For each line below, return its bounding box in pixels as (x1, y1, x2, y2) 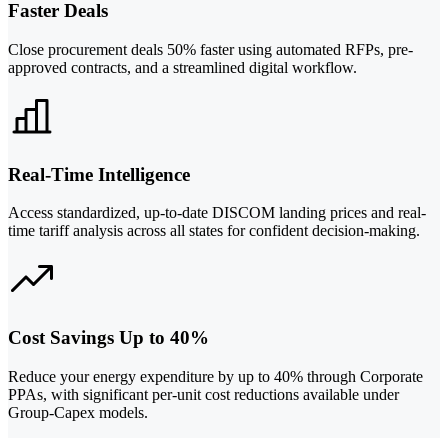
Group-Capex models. (8, 403, 148, 421)
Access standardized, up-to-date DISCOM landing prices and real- (8, 204, 426, 222)
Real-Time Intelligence (8, 163, 190, 185)
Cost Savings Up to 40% (8, 327, 209, 349)
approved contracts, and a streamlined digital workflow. (8, 59, 357, 77)
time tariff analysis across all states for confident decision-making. (8, 222, 420, 240)
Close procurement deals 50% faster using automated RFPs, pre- (8, 41, 413, 59)
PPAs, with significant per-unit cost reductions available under (8, 385, 399, 403)
